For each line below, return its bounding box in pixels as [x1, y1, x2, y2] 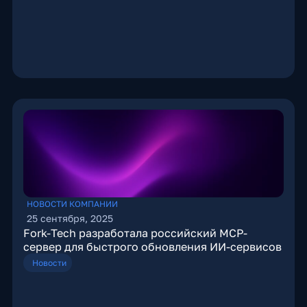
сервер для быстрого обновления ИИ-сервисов [23, 240, 282, 254]
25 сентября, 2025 [26, 212, 113, 224]
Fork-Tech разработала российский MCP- [23, 226, 247, 240]
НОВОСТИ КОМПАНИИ [26, 199, 118, 209]
